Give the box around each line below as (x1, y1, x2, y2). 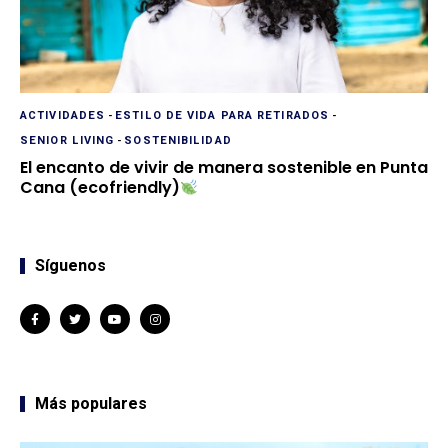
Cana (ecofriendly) (20, 176, 180, 200)
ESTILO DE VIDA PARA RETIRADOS (115, 107, 330, 125)
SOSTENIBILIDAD (124, 132, 232, 150)
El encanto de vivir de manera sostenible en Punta (20, 156, 428, 180)
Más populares (35, 392, 147, 417)
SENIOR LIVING (20, 132, 115, 150)
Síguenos (35, 254, 106, 279)
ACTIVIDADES (20, 107, 106, 125)
